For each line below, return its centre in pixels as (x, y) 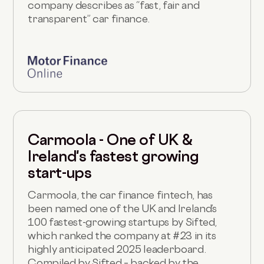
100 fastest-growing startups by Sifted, (123, 222)
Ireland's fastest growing (113, 156)
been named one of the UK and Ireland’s (122, 208)
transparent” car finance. (89, 19)
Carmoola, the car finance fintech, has (120, 194)
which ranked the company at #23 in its (122, 235)
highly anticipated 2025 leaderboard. (117, 249)
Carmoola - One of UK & (110, 139)
